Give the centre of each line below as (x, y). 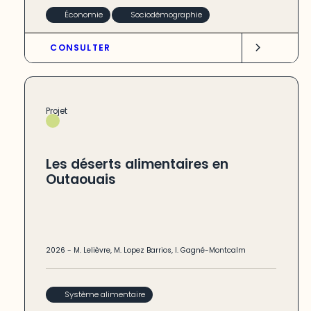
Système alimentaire (104, 294)
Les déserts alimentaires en (137, 164)
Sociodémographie (166, 14)
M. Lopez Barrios (143, 251)
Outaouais (81, 179)
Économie (83, 14)
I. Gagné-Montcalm (211, 251)
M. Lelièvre (92, 251)
